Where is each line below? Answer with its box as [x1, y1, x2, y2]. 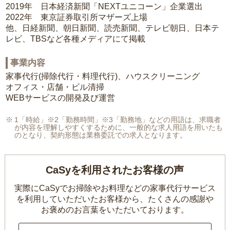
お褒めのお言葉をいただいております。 [41, 205, 189, 215]
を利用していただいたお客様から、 [16, 195, 148, 204]
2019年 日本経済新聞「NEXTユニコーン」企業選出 [6, 2, 203, 11]
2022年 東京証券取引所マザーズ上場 [6, 13, 148, 22]
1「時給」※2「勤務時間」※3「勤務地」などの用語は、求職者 [14, 116, 221, 124]
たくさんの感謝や [147, 195, 214, 204]
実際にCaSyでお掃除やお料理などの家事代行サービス [14, 184, 216, 193]
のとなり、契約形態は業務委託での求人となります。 [14, 131, 187, 140]
